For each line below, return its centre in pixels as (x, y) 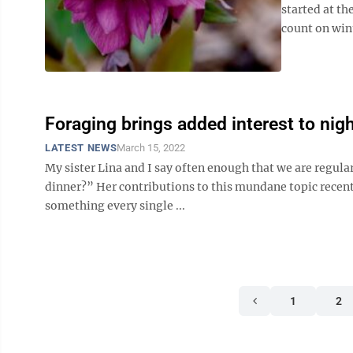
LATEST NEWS (81, 148)
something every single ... (115, 206)
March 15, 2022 (151, 148)
